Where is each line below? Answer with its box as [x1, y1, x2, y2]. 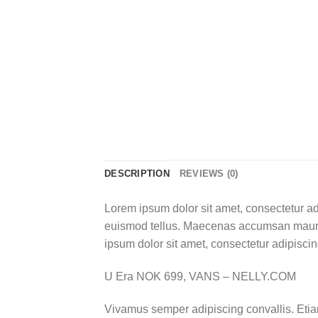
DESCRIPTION [104, 168, 170, 180]
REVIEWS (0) [179, 168, 238, 180]
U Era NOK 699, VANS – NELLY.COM [104, 270, 296, 283]
